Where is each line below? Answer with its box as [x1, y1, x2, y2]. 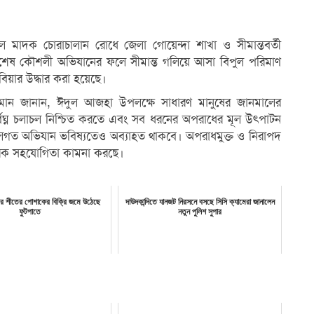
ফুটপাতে [19, 207, 41, 217]
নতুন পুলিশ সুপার [178, 207, 222, 217]
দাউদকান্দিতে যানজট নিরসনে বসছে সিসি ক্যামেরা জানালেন [125, 197, 275, 207]
